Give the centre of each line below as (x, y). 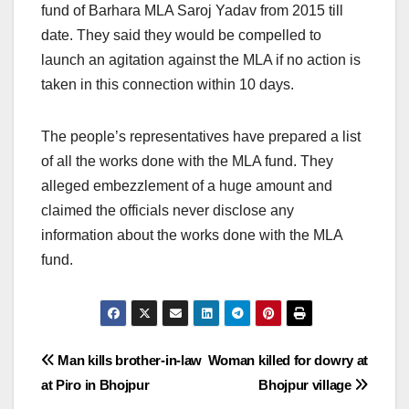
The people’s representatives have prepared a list (201, 137)
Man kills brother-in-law (128, 361)
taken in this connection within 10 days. (168, 85)
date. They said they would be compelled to (181, 36)
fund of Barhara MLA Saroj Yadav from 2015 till (192, 11)
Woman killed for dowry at (288, 361)
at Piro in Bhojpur (95, 385)
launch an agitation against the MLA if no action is (201, 60)
